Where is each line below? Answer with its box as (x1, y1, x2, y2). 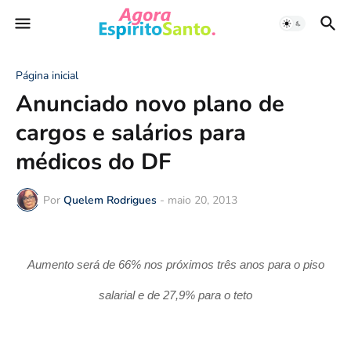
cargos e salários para (16, 118, 246, 148)
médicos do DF (16, 147, 171, 177)
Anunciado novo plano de (16, 89, 284, 119)
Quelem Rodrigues (63, 192, 157, 208)
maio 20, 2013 (168, 192, 237, 208)
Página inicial (16, 68, 78, 83)
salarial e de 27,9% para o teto (99, 288, 252, 302)
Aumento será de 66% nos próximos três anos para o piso (27, 258, 324, 271)
